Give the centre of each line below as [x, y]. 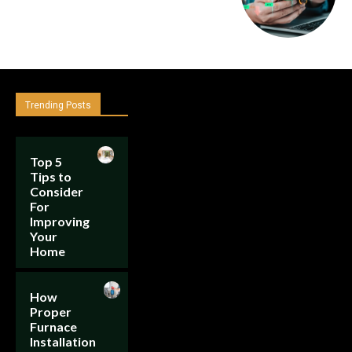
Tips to [51, 177]
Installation [63, 342]
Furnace [53, 327]
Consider [57, 192]
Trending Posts [58, 106]
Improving [60, 222]
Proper [51, 312]
